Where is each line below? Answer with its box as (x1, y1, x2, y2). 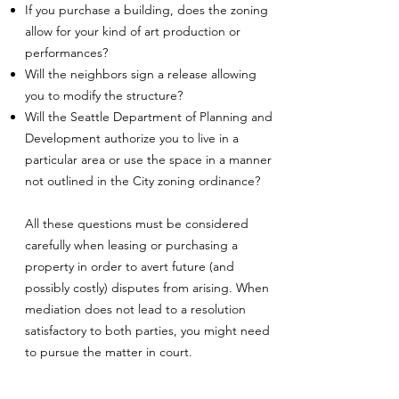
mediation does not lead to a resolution (25, 301, 246, 317)
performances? (25, 45, 108, 61)
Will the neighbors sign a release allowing (25, 66, 256, 82)
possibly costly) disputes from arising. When (25, 280, 269, 296)
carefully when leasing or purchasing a (25, 237, 238, 253)
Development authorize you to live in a (25, 130, 239, 146)
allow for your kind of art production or (25, 23, 240, 39)
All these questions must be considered (25, 216, 248, 232)
